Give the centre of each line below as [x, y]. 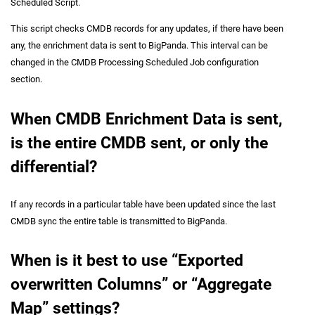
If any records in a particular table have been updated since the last [143, 204]
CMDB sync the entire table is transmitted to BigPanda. [119, 221]
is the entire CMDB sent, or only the [139, 143]
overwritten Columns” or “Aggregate [141, 285]
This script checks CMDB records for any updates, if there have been [147, 28]
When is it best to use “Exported [127, 261]
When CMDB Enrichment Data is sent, [147, 119]
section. [26, 79]
